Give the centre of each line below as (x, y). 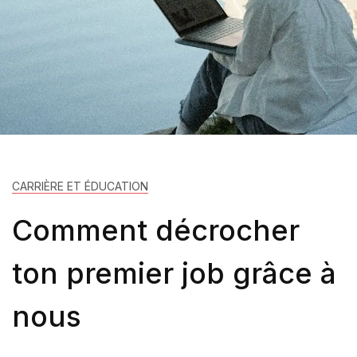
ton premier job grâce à (174, 273)
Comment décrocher (156, 230)
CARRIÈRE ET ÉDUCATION (80, 186)
